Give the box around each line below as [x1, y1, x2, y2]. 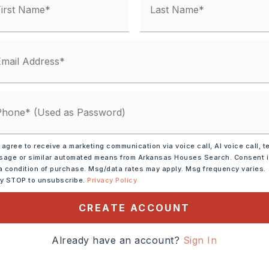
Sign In [183, 234, 217, 247]
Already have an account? [52, 234, 183, 247]
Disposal [29, 178, 71, 190]
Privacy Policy [87, 176, 138, 185]
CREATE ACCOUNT [78, 202, 190, 214]
